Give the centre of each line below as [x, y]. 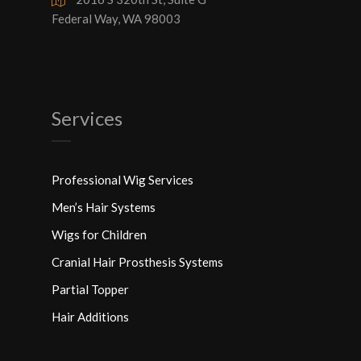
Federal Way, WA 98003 [116, 19]
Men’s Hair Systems [104, 207]
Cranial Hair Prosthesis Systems [137, 261]
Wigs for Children [99, 234]
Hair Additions [90, 316]
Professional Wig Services [122, 179]
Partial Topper [90, 289]
